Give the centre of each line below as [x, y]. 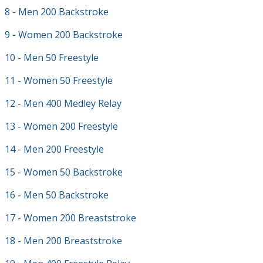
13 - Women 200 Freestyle [61, 126]
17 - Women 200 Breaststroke [70, 218]
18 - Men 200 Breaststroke [63, 241]
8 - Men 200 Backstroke [57, 12]
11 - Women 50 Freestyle [59, 80]
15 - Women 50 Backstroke [64, 172]
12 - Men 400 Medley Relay [63, 103]
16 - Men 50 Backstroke [57, 195]
